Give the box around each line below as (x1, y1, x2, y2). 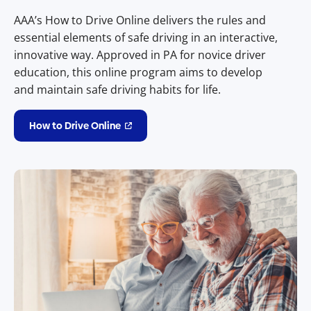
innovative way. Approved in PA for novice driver (14, 47, 266, 62)
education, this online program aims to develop (14, 64, 262, 80)
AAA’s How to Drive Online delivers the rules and (14, 12, 266, 28)
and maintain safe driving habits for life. (14, 81, 221, 97)
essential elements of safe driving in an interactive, (14, 29, 278, 45)
